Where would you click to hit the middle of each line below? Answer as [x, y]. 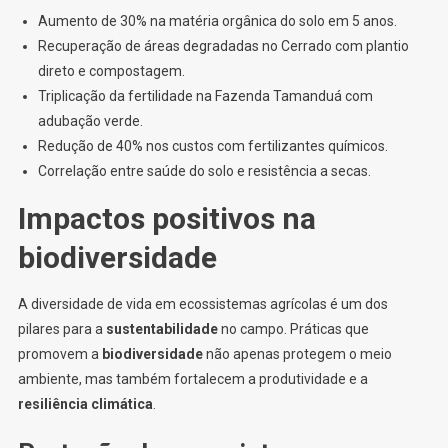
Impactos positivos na [166, 219]
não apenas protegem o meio [297, 354]
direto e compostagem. [111, 71]
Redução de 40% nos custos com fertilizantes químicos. [212, 146]
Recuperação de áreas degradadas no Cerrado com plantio [223, 46]
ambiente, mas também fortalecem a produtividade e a [192, 379]
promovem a [59, 354]
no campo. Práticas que [293, 329]
